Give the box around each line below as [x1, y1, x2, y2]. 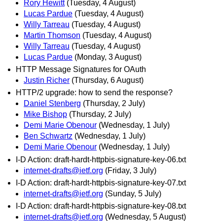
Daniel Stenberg [24, 99, 81, 108]
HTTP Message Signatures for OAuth [16, 65, 146, 74]
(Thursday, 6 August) [72, 76, 144, 85]
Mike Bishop [24, 110, 67, 119]
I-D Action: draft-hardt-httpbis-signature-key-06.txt [16, 155, 186, 164]
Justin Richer [24, 76, 70, 85]
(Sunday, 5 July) [105, 189, 161, 198]
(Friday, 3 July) [105, 166, 156, 175]
